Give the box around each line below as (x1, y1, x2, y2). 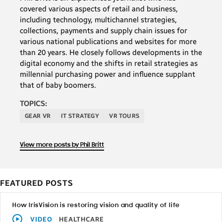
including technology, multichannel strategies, (20, 15, 177, 24)
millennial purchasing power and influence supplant (20, 69, 195, 79)
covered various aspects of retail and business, (20, 4, 178, 13)
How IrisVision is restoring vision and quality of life (12, 202, 180, 209)
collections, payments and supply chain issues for (20, 26, 187, 35)
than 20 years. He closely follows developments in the (20, 48, 202, 57)
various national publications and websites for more (20, 37, 197, 46)
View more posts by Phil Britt (20, 141, 104, 148)
